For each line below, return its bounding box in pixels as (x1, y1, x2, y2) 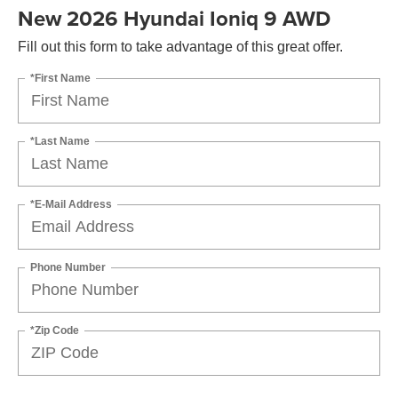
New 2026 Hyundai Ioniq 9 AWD (18, 2, 330, 34)
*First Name (30, 71, 91, 84)
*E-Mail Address (30, 197, 112, 211)
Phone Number (30, 260, 106, 274)
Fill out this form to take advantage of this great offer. (18, 38, 343, 54)
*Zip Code (30, 323, 79, 337)
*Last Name (30, 134, 90, 147)
